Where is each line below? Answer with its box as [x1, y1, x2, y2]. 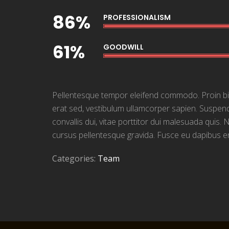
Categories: [52, 152, 98, 164]
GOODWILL [103, 41, 144, 52]
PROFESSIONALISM [103, 12, 171, 22]
